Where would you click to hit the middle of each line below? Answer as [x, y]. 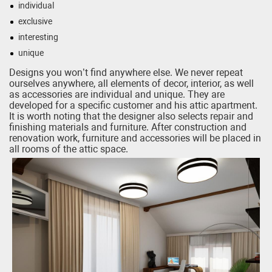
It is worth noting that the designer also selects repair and [131, 117]
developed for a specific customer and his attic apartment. [133, 106]
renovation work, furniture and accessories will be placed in [135, 138]
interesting [38, 37]
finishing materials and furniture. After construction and [128, 127]
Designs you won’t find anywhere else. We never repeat [126, 73]
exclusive [35, 22]
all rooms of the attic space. [69, 149]
